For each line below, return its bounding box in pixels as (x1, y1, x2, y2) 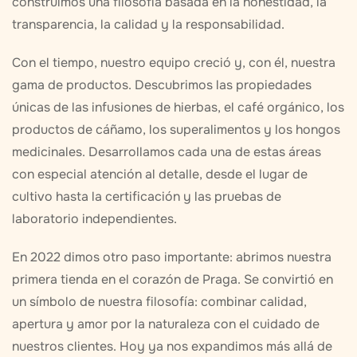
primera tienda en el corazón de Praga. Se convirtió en (12, 271, 333, 288)
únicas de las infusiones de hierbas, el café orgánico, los (12, 99, 344, 116)
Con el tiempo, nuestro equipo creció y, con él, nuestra (12, 54, 335, 72)
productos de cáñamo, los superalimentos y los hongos (12, 121, 340, 139)
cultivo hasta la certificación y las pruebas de (12, 188, 281, 206)
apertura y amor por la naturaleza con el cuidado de (12, 316, 320, 333)
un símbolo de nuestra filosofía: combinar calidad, (12, 293, 307, 311)
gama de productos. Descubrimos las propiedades (12, 76, 312, 94)
